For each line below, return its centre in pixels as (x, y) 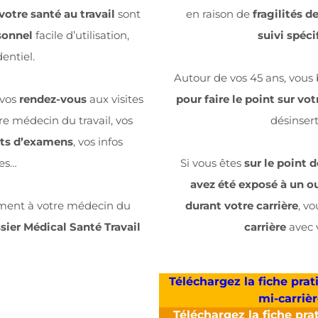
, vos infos (98, 141)
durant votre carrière (242, 206)
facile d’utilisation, (81, 35)
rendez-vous (53, 99)
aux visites (115, 99)
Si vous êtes (212, 163)
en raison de (219, 14)
